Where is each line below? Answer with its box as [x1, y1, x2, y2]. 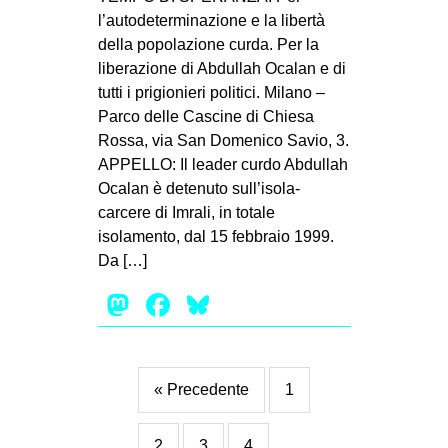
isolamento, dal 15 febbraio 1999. [97, 228, 334, 246]
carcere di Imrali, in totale [97, 204, 275, 222]
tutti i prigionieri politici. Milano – [97, 84, 325, 102]
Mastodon [133, 287, 276, 324]
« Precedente [153, 381, 249, 399]
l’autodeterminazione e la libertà [97, 12, 325, 30]
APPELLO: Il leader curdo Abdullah [97, 156, 348, 174]
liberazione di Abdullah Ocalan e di [97, 60, 346, 78]
